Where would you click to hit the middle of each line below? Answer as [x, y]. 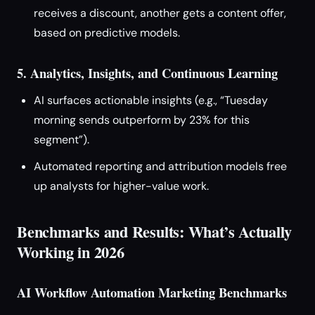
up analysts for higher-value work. [121, 186]
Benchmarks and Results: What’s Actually [155, 232]
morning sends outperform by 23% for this [142, 120]
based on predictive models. [107, 33]
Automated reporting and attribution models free [160, 166]
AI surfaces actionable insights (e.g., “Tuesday [151, 100]
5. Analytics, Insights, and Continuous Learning [147, 73]
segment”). [62, 140]
